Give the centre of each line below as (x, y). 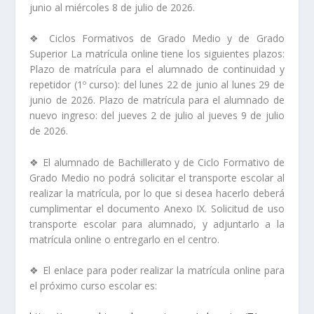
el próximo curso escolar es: (94, 285)
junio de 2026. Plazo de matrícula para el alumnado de (157, 100)
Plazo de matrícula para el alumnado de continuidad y (157, 69)
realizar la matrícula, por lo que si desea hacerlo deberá (157, 193)
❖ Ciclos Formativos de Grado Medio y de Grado (157, 39)
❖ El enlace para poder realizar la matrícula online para (157, 270)
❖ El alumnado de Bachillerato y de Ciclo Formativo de (157, 162)
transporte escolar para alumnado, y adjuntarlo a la (157, 224)
